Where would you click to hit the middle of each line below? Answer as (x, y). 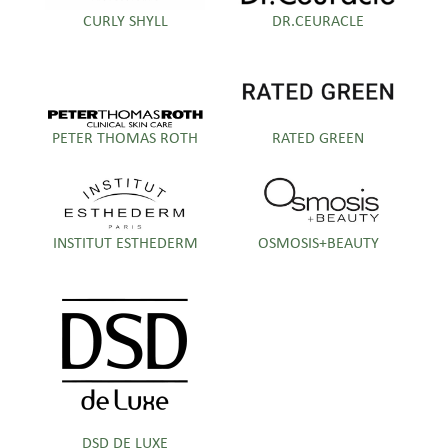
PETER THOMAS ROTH (125, 138)
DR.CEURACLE (318, 21)
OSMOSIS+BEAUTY (318, 244)
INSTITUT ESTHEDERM (125, 244)
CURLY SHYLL (125, 21)
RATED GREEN (318, 138)
